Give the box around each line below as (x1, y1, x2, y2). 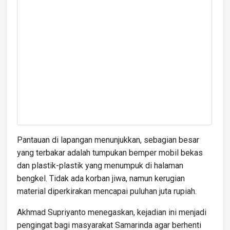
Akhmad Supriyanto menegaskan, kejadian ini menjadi (17, 207, 206, 217)
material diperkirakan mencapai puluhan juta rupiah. (17, 186, 197, 196)
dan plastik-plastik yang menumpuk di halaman (17, 160, 183, 170)
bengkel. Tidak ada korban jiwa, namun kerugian (17, 173, 185, 183)
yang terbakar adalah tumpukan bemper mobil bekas (17, 147, 203, 158)
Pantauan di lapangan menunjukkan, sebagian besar (17, 135, 199, 145)
